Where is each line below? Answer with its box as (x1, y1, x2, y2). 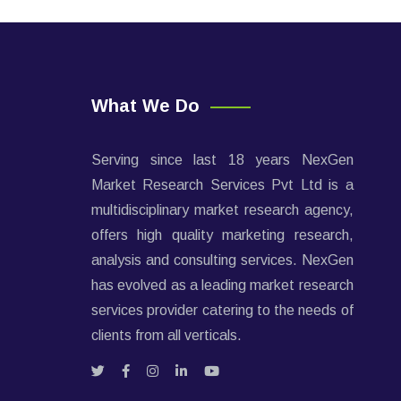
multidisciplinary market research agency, (91, 202, 354, 218)
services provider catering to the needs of (91, 303, 354, 318)
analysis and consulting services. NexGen (91, 252, 354, 268)
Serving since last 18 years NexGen (91, 152, 354, 167)
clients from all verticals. (91, 328, 242, 343)
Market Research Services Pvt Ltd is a (91, 177, 354, 192)
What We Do (91, 96, 200, 115)
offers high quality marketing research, (91, 227, 354, 243)
